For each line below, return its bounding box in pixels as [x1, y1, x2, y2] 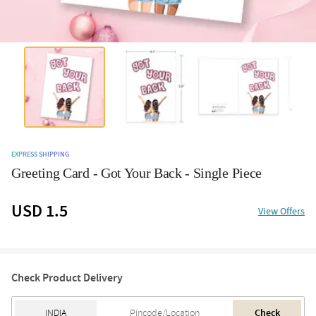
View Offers [258, 204, 305, 219]
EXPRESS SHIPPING [11, 149, 69, 159]
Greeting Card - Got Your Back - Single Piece [11, 164, 262, 181]
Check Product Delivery [11, 269, 123, 286]
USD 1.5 [11, 198, 68, 224]
